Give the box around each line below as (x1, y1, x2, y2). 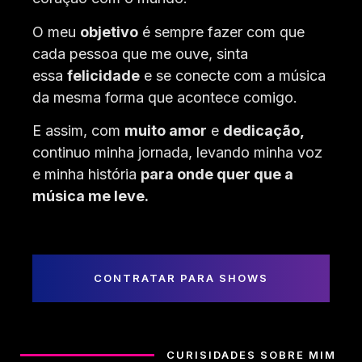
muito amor (124, 121, 207, 139)
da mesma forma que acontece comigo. (32, 88, 297, 106)
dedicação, (223, 121, 305, 139)
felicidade (67, 66, 140, 84)
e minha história (32, 165, 141, 183)
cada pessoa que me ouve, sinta (32, 44, 248, 62)
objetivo (80, 23, 138, 40)
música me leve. (32, 187, 149, 204)
